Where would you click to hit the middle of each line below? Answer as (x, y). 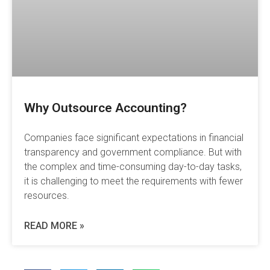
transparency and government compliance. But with (133, 152)
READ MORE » (54, 226)
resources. (47, 196)
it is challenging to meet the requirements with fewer (133, 181)
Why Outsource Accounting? (105, 108)
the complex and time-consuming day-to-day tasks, (133, 167)
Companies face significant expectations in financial (134, 138)
